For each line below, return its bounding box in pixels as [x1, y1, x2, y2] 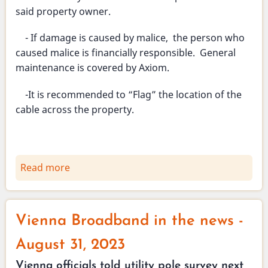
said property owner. [16, 5, 111, 19]
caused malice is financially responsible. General [16, 46, 236, 60]
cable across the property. [16, 102, 134, 116]
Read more [20, 161, 70, 175]
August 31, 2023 [16, 237, 125, 253]
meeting [70, 251, 108, 264]
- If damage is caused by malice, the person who [16, 31, 245, 45]
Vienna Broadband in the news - [16, 214, 243, 229]
